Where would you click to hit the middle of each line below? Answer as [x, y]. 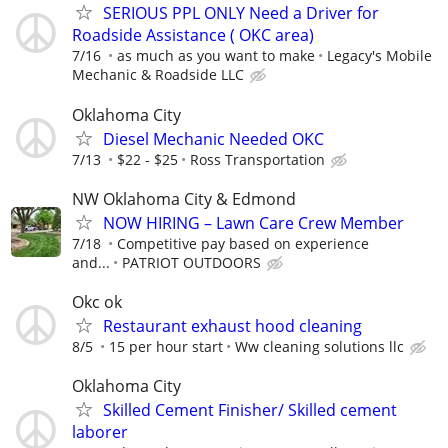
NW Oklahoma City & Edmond [184, 198]
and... [91, 262]
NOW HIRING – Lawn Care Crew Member [253, 222]
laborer [100, 432]
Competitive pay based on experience [243, 243]
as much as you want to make [216, 56]
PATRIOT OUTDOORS [191, 262]
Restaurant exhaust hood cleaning [232, 325]
